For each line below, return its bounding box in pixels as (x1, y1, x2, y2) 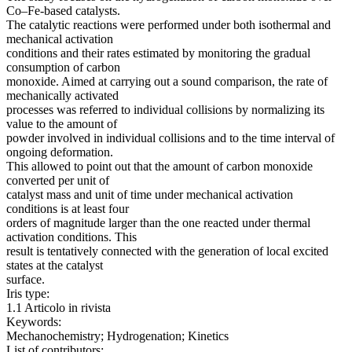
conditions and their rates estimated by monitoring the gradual (6, 46, 310, 60)
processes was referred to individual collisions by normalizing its (6, 103, 324, 117)
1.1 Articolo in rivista (6, 301, 111, 315)
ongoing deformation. (6, 145, 113, 159)
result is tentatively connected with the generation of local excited (6, 244, 328, 258)
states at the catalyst (6, 258, 103, 273)
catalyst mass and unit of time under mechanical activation (6, 188, 293, 202)
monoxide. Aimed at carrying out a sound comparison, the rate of (6, 75, 328, 89)
